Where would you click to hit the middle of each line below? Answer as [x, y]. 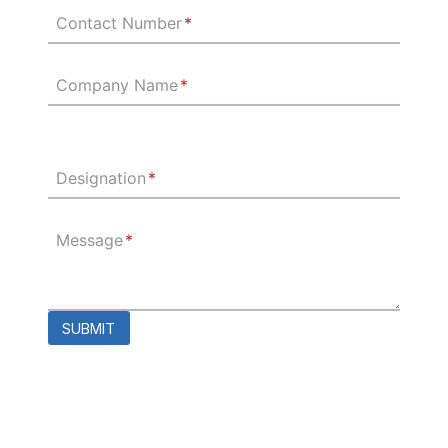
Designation [101, 177]
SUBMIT [89, 328]
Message [89, 239]
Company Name [117, 84]
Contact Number [119, 22]
